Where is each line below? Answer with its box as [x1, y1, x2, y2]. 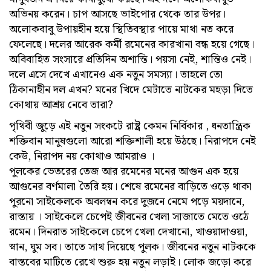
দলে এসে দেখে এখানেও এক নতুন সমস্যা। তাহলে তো [9, 65, 223, 83]
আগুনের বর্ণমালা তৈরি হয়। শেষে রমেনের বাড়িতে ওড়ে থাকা [9, 177, 252, 195]
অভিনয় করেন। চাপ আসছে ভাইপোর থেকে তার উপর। [9, 5, 226, 23]
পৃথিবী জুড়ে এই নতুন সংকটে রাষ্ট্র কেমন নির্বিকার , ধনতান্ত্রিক [9, 117, 250, 135]
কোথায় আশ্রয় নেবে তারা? [9, 96, 113, 114]
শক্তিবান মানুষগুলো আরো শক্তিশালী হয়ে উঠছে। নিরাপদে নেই [9, 132, 256, 150]
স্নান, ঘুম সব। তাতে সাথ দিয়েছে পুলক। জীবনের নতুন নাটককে [9, 238, 256, 256]
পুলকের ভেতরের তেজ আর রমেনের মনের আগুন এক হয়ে [9, 162, 238, 180]
